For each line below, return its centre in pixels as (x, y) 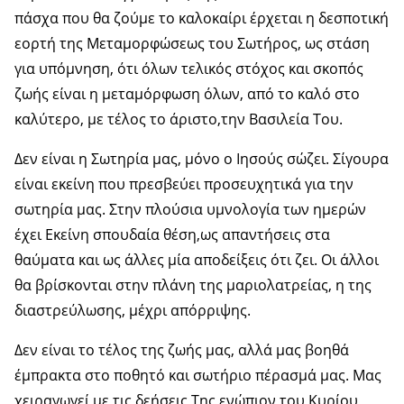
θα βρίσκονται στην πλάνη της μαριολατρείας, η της (193, 285)
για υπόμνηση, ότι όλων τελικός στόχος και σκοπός (189, 69)
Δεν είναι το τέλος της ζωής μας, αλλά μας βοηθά (182, 350)
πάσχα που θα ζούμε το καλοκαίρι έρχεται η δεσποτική (202, 18)
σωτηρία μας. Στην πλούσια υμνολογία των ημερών (190, 210)
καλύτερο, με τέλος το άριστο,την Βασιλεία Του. (179, 119)
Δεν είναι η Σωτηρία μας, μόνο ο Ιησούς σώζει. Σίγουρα (202, 159)
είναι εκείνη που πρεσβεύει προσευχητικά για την (184, 184)
